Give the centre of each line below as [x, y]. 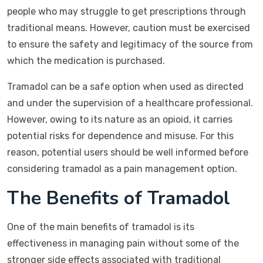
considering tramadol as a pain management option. [122, 169]
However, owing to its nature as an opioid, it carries [120, 119]
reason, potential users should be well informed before [128, 152]
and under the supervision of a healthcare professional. [130, 103]
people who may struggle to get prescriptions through [127, 11]
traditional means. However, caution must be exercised [129, 28]
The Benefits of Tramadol [119, 198]
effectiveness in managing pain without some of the [123, 243]
